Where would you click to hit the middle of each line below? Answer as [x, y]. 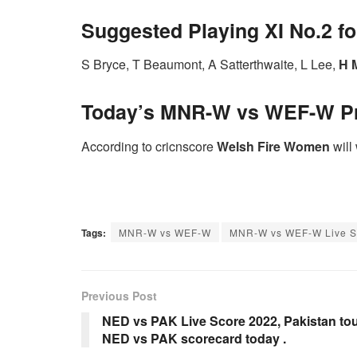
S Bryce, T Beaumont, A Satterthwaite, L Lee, [210, 65]
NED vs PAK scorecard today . [194, 338]
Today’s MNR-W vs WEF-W [211, 112]
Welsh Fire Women [273, 146]
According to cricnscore [149, 146]
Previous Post [119, 295]
